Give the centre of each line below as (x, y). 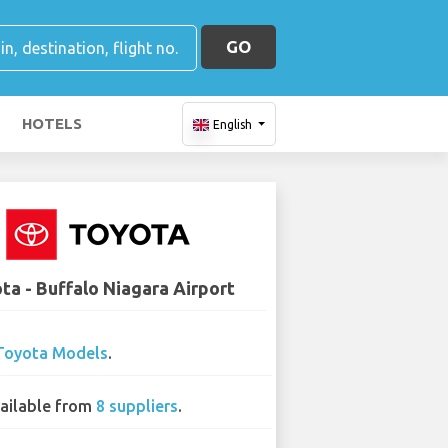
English (232, 124)
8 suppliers (137, 406)
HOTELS (52, 123)
